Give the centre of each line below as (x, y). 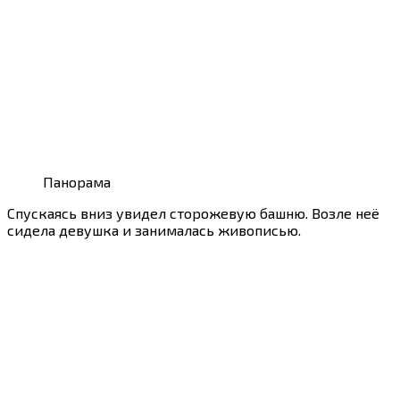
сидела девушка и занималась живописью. (154, 229)
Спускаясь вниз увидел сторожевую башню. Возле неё (193, 212)
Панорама (77, 181)
